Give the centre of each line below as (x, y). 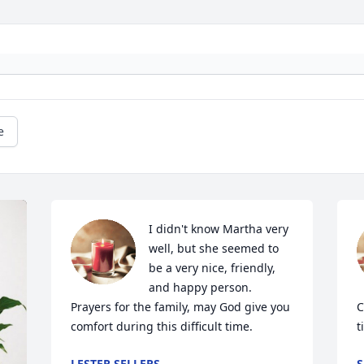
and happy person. (201, 288)
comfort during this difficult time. (162, 327)
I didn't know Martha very (219, 229)
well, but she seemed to (214, 249)
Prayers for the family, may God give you (181, 307)
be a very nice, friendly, (212, 268)
